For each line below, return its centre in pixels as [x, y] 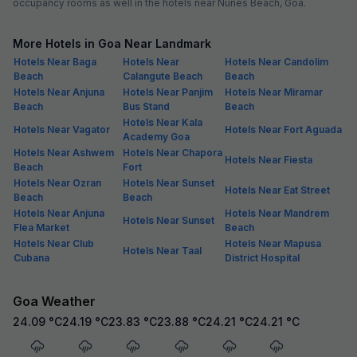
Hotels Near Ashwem [64, 152]
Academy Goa [156, 136]
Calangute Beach [163, 76]
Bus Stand [146, 106]
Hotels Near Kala [163, 122]
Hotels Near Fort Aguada [283, 129]
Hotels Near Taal [162, 250]
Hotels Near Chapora [173, 152]
